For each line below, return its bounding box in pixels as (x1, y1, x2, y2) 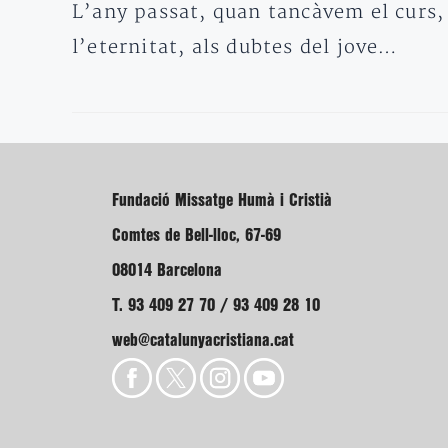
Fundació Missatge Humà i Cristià (112, 192, 332, 208)
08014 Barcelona (112, 262, 222, 278)
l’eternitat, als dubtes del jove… (72, 35, 399, 59)
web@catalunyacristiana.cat (112, 332, 294, 348)
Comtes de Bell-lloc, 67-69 (112, 227, 281, 243)
